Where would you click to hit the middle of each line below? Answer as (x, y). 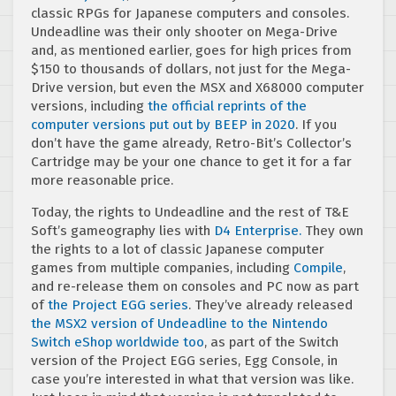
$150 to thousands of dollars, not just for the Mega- (191, 69)
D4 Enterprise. (258, 231)
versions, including (89, 107)
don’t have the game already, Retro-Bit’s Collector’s (191, 144)
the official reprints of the (227, 107)
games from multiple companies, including (162, 268)
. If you (316, 125)
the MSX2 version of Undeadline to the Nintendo (179, 324)
